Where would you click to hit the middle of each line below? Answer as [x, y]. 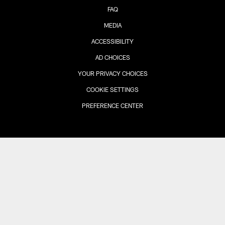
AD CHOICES [113, 57]
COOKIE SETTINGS [113, 89]
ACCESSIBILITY [113, 41]
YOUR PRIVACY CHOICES [113, 73]
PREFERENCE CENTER [113, 105]
